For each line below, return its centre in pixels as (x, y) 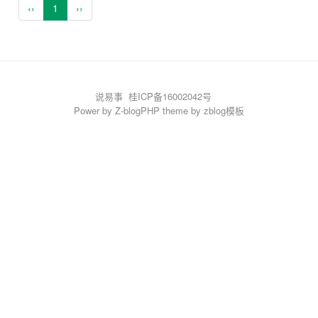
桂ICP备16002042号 (170, 97)
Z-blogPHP (137, 111)
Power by (94, 111)
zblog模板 (224, 111)
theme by (182, 111)
